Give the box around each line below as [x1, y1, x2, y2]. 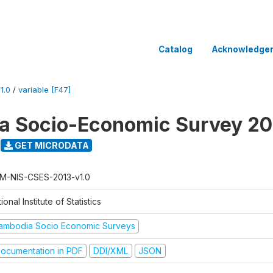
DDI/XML [93, 245, 128, 256]
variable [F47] [18, 85, 71, 94]
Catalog [158, 44, 193, 54]
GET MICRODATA [12, 140, 89, 151]
